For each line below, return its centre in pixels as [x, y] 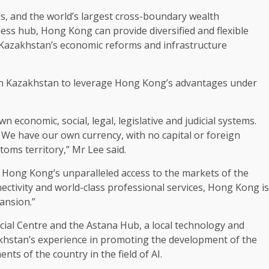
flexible [233, 31]
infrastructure [195, 45]
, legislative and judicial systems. [185, 121]
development [198, 240]
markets [201, 173]
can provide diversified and [155, 31]
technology [200, 225]
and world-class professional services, [120, 188]
